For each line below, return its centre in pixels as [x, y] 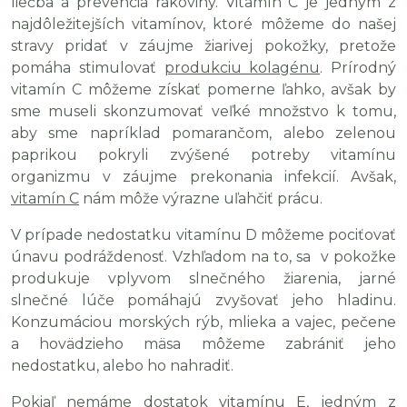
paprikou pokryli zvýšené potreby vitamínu [203, 155]
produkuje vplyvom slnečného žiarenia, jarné [203, 278]
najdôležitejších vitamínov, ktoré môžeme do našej [203, 24]
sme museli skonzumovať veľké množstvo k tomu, [203, 111]
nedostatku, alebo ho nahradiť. [122, 366]
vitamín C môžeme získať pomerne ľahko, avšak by [203, 89]
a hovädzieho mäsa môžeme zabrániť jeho [203, 344]
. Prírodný [358, 68]
